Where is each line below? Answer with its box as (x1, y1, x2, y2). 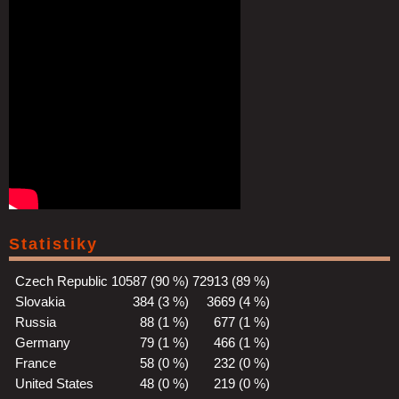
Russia (15, 313, 56, 330)
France (15, 354, 56, 370)
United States (15, 375, 94, 391)
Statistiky (9, 234, 98, 253)
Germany (15, 334, 70, 350)
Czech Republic (15, 273, 108, 289)
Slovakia (15, 293, 65, 309)
